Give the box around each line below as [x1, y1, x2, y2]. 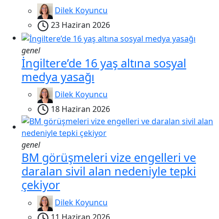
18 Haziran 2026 [51, 103, 110, 114]
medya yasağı [22, 68, 94, 85]
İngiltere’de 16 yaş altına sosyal [22, 55, 186, 71]
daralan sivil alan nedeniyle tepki [22, 163, 196, 179]
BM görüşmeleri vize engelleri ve [22, 150, 196, 166]
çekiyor [22, 177, 60, 193]
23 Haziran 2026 [51, 20, 110, 31]
